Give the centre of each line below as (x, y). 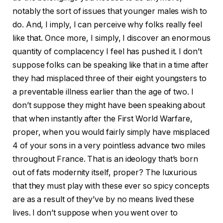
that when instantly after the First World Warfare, (103, 118)
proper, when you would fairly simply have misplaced (111, 132)
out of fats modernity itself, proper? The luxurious (105, 172)
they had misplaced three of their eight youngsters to (110, 78)
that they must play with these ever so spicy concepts (111, 186)
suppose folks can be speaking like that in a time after (111, 65)
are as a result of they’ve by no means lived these (104, 199)
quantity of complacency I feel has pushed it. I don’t (107, 51)
